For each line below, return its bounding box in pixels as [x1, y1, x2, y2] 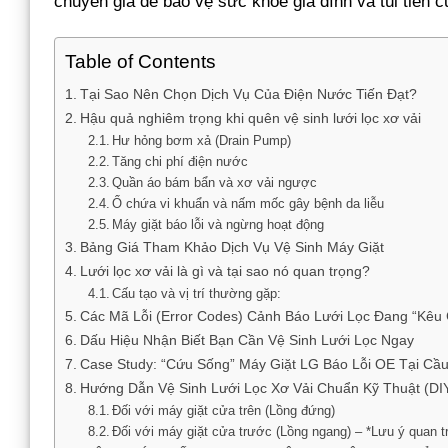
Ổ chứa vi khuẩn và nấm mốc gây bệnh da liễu [112, 195, 385, 211]
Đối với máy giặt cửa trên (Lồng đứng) [112, 402, 336, 418]
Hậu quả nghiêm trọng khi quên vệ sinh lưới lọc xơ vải [79, 109, 421, 126]
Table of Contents [65, 50, 216, 72]
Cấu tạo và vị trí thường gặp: [112, 285, 282, 301]
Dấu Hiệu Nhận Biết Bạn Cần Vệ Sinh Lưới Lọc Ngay [79, 331, 414, 348]
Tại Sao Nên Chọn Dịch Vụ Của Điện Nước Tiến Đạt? [79, 85, 417, 102]
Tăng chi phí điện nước [112, 153, 249, 169]
